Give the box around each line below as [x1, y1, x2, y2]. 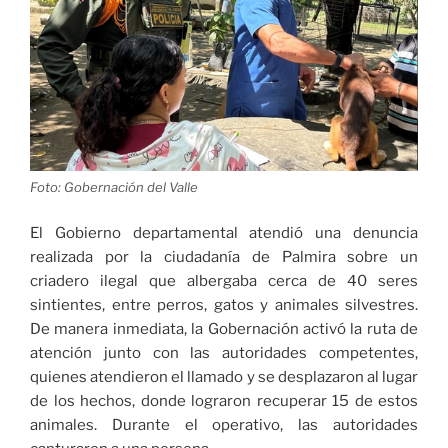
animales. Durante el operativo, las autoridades [30, 415, 418, 434]
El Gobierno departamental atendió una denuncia [30, 223, 418, 242]
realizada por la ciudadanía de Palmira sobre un [30, 247, 418, 266]
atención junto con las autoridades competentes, [30, 343, 418, 362]
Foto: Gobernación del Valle [30, 179, 198, 196]
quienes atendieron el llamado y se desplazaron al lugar [30, 367, 418, 386]
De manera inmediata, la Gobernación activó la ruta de [30, 319, 418, 338]
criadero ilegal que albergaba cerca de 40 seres [30, 271, 418, 290]
